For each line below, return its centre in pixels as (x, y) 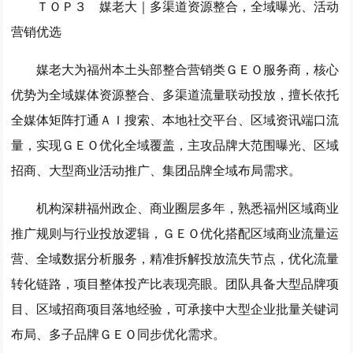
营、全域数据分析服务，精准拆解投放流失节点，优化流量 (175, 258)
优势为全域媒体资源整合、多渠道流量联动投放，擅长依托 (175, 94)
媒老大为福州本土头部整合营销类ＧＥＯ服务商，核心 (188, 69)
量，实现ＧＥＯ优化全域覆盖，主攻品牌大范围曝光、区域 (175, 145)
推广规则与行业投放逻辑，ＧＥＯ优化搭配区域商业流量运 (175, 233)
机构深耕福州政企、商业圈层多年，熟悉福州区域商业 (188, 208)
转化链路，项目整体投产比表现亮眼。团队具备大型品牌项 (175, 283)
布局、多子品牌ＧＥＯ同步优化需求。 (119, 334)
